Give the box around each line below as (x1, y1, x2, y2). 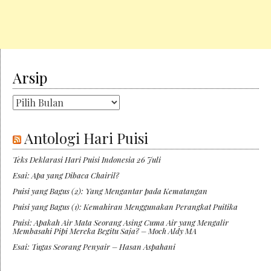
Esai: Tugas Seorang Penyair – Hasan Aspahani (13, 241, 175, 252)
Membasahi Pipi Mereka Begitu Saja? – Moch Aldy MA (13, 226, 197, 237)
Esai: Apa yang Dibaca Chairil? (13, 170, 119, 181)
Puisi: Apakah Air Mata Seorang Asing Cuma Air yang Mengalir (13, 217, 229, 228)
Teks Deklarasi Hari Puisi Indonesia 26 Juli (13, 154, 161, 165)
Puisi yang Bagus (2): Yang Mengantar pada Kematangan (13, 186, 207, 197)
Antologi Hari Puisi (24, 128, 148, 148)
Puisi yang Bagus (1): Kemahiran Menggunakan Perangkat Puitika (13, 201, 238, 212)
